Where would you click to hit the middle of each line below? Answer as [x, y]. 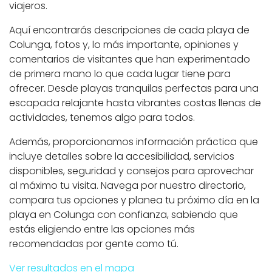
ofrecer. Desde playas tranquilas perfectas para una [134, 88]
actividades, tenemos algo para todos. [102, 117]
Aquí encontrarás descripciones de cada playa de [129, 30]
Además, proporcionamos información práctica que [134, 142]
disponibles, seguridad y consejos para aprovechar [131, 171]
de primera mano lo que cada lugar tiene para [120, 74]
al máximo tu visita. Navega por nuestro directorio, [127, 185]
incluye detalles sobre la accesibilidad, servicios [122, 156]
